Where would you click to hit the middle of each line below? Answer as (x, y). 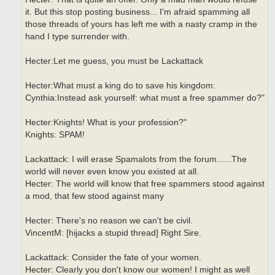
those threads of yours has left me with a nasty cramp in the (141, 24)
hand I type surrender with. (77, 36)
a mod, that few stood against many (95, 196)
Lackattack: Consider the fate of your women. (113, 257)
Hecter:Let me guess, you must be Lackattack (114, 61)
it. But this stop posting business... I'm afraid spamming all (137, 12)
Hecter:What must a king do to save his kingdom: (120, 85)
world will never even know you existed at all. (112, 171)
